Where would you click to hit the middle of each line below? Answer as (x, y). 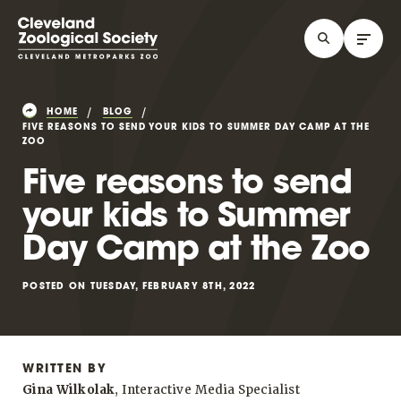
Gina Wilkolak (68, 390)
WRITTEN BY (64, 370)
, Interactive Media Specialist (207, 390)
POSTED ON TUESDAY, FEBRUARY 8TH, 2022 (139, 287)
